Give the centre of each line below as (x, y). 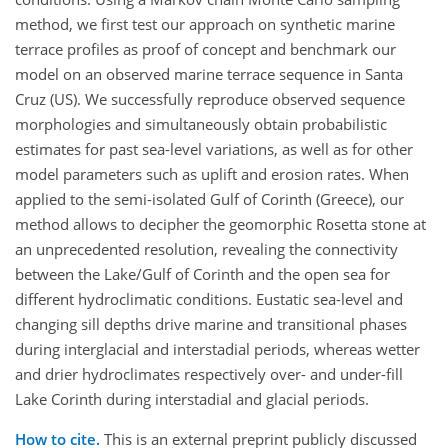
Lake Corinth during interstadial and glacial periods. (192, 399)
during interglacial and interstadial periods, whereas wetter (217, 349)
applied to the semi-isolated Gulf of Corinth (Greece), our (209, 199)
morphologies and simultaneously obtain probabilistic (201, 124)
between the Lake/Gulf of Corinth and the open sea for (202, 274)
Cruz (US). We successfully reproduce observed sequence (210, 99)
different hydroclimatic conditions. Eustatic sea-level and (209, 299)
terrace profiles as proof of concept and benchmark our (205, 49)
